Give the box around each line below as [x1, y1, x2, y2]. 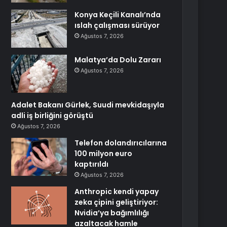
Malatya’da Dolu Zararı [74, 55, 162, 65]
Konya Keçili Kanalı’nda [74, 10, 161, 20]
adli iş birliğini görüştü [11, 110, 94, 121]
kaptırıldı [74, 159, 109, 169]
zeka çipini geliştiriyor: [74, 197, 159, 207]
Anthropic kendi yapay [74, 186, 159, 197]
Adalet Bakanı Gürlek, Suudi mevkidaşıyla [11, 100, 165, 110]
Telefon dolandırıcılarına [74, 138, 167, 148]
